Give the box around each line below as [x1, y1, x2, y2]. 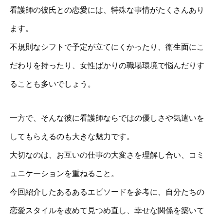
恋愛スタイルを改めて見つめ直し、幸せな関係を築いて [10, 206, 204, 215]
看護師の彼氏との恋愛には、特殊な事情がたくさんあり [10, 6, 204, 15]
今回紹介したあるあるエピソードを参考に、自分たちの [10, 188, 204, 197]
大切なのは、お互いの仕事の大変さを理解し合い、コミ [10, 151, 204, 160]
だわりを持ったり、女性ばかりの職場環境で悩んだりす [10, 61, 204, 70]
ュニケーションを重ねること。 [10, 169, 119, 178]
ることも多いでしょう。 [10, 80, 95, 89]
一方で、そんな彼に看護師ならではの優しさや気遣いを [10, 114, 204, 123]
